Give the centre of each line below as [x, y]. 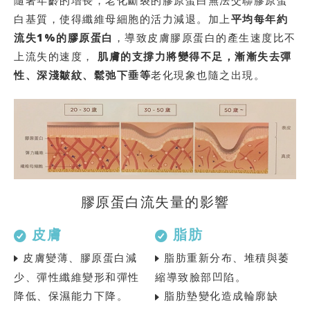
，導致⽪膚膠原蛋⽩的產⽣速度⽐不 [204, 38]
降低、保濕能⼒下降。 [71, 296]
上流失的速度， [56, 56]
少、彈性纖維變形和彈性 [77, 277]
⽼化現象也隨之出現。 [208, 75]
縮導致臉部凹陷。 [201, 277]
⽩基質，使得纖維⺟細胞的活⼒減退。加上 [122, 19]
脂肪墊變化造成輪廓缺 [219, 296]
